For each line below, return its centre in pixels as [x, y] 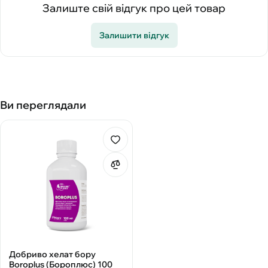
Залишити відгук [134, 35]
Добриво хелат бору [52, 255]
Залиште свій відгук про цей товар [134, 8]
